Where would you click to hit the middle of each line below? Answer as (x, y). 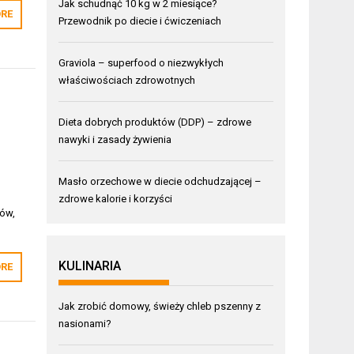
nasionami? (85, 323)
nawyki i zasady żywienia (115, 139)
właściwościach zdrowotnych (127, 80)
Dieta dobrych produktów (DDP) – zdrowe (155, 122)
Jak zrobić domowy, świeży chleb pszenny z (160, 306)
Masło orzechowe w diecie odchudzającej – (160, 181)
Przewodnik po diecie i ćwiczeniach (140, 21)
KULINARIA (90, 265)
